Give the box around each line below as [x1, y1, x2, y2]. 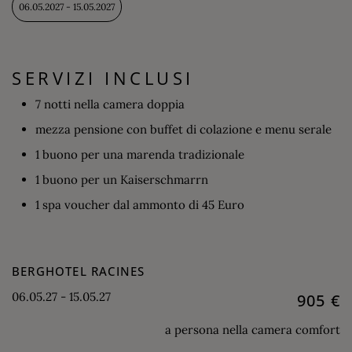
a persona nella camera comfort [165, 321, 340, 337]
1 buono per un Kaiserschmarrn [35, 171, 208, 187]
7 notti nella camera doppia [35, 96, 185, 112]
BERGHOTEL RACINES [12, 262, 145, 279]
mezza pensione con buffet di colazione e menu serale [35, 121, 332, 137]
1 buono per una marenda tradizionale [35, 146, 244, 162]
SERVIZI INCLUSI [12, 66, 194, 91]
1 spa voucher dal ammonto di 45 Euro [35, 196, 244, 212]
